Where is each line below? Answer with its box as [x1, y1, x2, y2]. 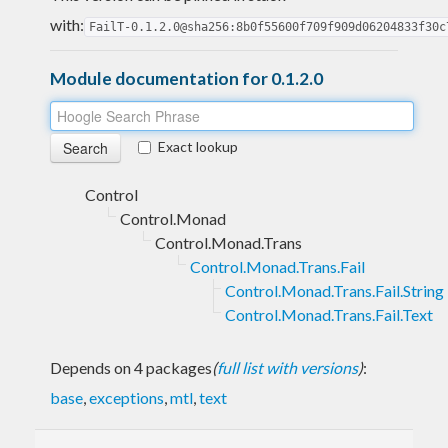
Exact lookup [158, 137, 238, 155]
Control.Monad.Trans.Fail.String [225, 280, 444, 300]
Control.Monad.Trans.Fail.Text [225, 304, 433, 324]
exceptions [89, 387, 164, 407]
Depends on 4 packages [50, 357, 212, 377]
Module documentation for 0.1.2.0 [50, 67, 323, 89]
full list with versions [217, 357, 358, 377]
